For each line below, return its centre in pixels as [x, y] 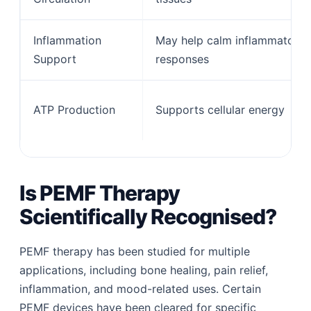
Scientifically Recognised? [148, 217]
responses [183, 59]
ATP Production [75, 109]
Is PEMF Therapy [100, 193]
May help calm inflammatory [230, 40]
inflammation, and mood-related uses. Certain [141, 289]
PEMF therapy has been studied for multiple [135, 252]
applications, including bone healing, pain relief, [144, 270]
